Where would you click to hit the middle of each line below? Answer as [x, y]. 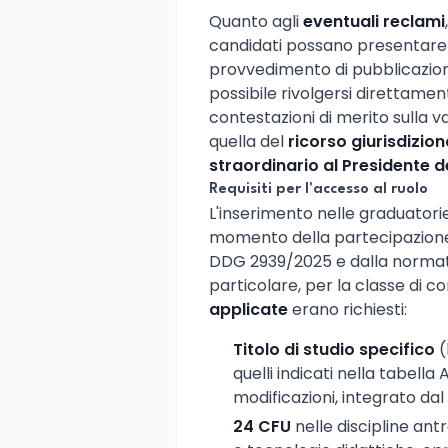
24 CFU [262, 426]
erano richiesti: [347, 309]
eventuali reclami [374, 21]
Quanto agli [256, 21]
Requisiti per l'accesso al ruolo [318, 189]
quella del [248, 141]
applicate [248, 309]
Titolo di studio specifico [334, 349]
